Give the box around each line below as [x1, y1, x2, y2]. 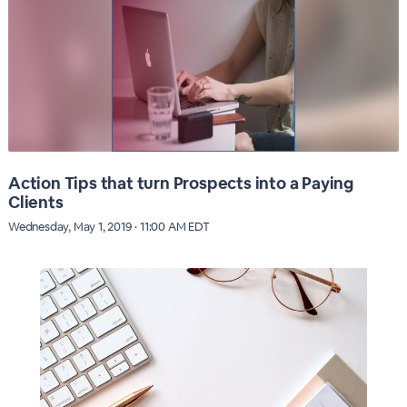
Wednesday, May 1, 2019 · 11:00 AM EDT [7, 218, 210, 234]
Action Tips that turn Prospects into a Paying [7, 172, 353, 194]
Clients [7, 191, 64, 213]
